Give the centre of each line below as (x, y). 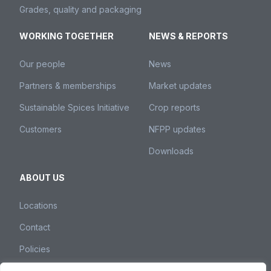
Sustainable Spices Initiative (74, 108)
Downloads (171, 151)
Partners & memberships (68, 86)
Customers (41, 129)
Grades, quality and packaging (80, 10)
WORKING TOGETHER (67, 36)
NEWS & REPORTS (188, 36)
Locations (38, 206)
